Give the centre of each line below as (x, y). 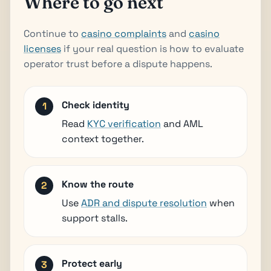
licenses (42, 48)
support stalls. (95, 218)
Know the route (98, 184)
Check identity (96, 105)
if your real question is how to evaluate (152, 48)
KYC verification (124, 123)
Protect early (92, 263)
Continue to (52, 33)
